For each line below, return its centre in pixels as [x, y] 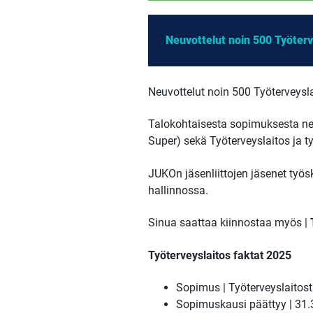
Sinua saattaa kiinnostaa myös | [229, 223]
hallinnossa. [178, 190]
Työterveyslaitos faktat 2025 [219, 255]
